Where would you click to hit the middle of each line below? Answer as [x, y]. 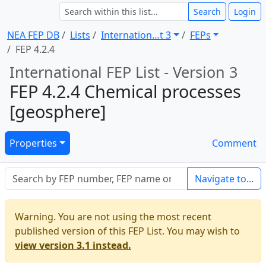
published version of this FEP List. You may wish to [127, 231]
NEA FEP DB [33, 35]
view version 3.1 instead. [73, 245]
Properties [33, 143]
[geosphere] [58, 111]
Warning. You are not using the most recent [113, 217]
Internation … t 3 [136, 35]
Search [207, 12]
